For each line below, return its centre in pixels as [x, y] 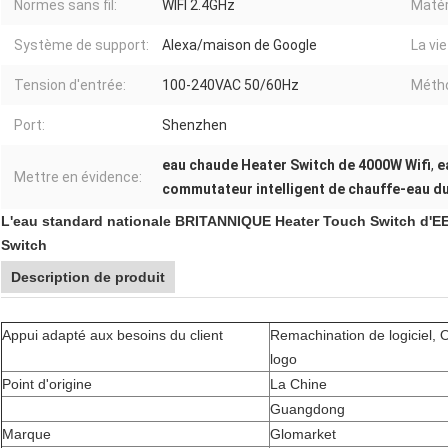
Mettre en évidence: [78, 177]
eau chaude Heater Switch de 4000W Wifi [296, 165]
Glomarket [303, 434]
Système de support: [81, 45]
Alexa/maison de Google [239, 45]
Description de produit [88, 277]
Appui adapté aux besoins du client [112, 335]
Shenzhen [194, 125]
